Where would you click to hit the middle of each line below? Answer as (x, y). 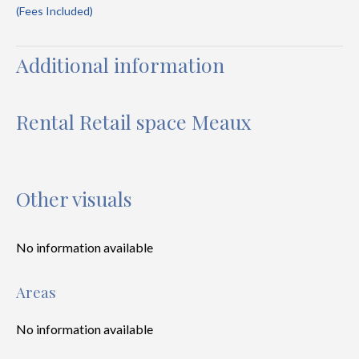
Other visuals (74, 198)
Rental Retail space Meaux (134, 121)
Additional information (120, 65)
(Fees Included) (54, 11)
